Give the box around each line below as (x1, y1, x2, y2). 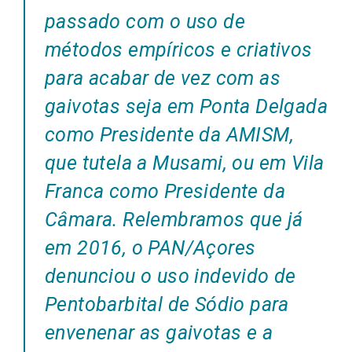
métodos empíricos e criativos (45, 38, 313, 61)
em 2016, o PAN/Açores (45, 236, 256, 259)
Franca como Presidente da (45, 180, 285, 203)
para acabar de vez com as (45, 67, 280, 90)
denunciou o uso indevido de (45, 265, 296, 288)
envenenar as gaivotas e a (45, 321, 273, 344)
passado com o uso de (45, 10, 245, 33)
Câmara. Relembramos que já (45, 208, 303, 231)
